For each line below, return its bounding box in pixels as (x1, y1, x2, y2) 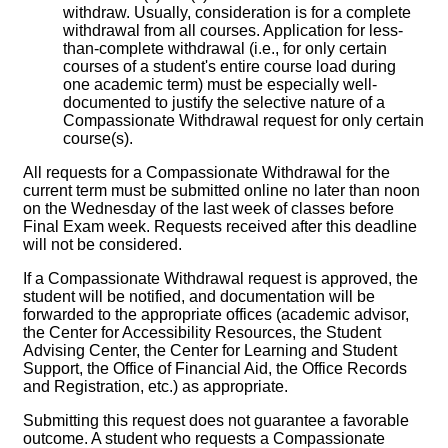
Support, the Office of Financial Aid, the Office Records (23, 360, 407, 378)
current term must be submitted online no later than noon (23, 182, 420, 200)
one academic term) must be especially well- (63, 76, 377, 94)
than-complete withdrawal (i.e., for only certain (63, 40, 387, 58)
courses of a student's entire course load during (63, 58, 396, 76)
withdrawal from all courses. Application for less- (63, 22, 403, 40)
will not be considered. (23, 236, 182, 254)
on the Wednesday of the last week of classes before (23, 200, 394, 218)
